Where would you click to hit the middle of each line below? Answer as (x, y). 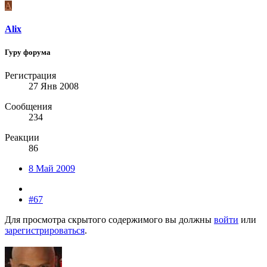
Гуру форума (28, 52)
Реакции (22, 138)
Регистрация (30, 76)
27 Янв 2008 (54, 86)
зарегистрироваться (45, 231)
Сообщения (28, 107)
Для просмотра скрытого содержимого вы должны (109, 220)
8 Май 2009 (52, 169)
